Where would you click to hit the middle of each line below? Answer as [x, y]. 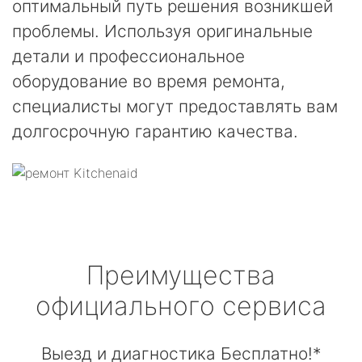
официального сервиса [181, 306]
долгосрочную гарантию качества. [155, 131]
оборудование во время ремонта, [149, 81]
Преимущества [181, 275]
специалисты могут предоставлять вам [175, 106]
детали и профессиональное [128, 56]
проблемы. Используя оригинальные [162, 31]
